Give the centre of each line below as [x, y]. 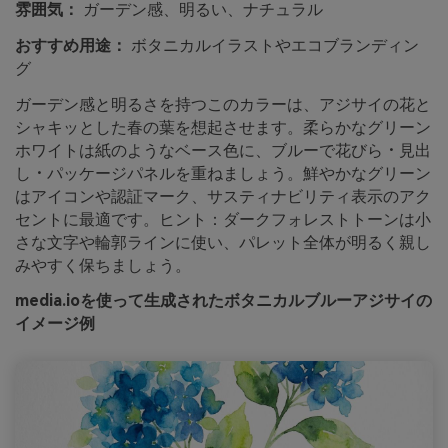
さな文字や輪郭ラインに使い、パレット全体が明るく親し [223, 242]
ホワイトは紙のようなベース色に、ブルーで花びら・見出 [223, 150]
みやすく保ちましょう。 [103, 265]
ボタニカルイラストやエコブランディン [273, 45]
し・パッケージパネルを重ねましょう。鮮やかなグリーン [223, 173]
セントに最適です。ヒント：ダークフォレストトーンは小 [223, 219]
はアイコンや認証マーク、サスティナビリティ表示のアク [223, 196]
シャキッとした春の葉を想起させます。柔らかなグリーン [223, 127]
